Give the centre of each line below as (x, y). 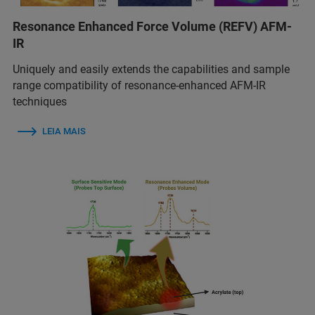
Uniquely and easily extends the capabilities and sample (151, 69)
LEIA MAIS (64, 131)
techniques (40, 101)
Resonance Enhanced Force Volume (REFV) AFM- (152, 26)
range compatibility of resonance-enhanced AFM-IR (139, 85)
